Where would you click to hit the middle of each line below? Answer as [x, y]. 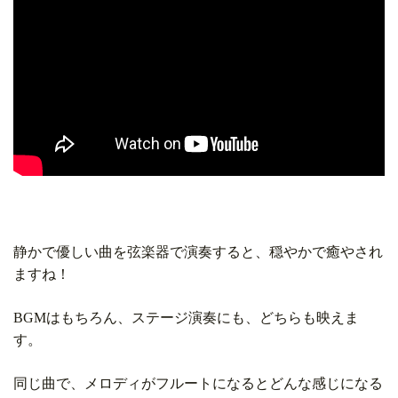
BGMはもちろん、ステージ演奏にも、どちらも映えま [186, 318]
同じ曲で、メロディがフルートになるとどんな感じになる [198, 384]
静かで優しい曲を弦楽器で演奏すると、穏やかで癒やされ [198, 252]
